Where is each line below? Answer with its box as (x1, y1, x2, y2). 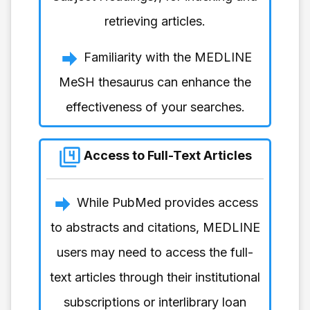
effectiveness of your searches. (65, 99, 245, 114)
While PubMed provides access (77, 194, 258, 210)
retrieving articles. (104, 13, 206, 28)
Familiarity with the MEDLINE (83, 49, 252, 64)
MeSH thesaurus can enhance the (59, 74, 251, 89)
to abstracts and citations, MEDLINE (50, 219, 260, 235)
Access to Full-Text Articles (80, 147, 252, 163)
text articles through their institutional (50, 269, 260, 284)
